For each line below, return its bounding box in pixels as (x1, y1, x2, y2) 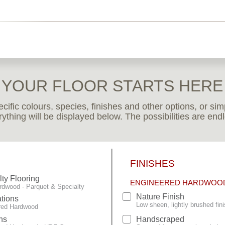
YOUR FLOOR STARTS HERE (2, 77, 223, 95)
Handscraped (136, 215, 184, 224)
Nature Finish (136, 192, 184, 201)
